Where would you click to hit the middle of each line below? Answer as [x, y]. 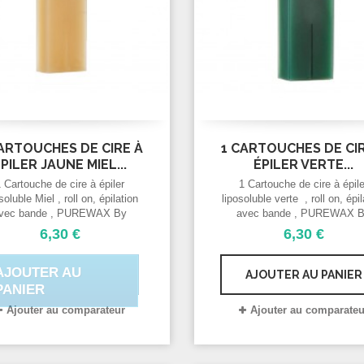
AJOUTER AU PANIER [303, 274]
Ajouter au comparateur [65, 310]
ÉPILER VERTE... [304, 164]
